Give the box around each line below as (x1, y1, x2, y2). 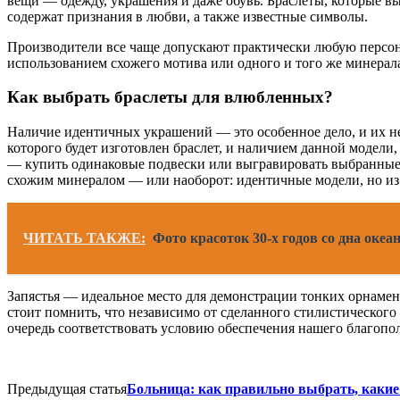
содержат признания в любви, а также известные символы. (7, 8, 368, 24)
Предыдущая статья (7, 381, 127, 397)
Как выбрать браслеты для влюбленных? (7, 87, 333, 107)
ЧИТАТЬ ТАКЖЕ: (23, 230, 146, 246)
